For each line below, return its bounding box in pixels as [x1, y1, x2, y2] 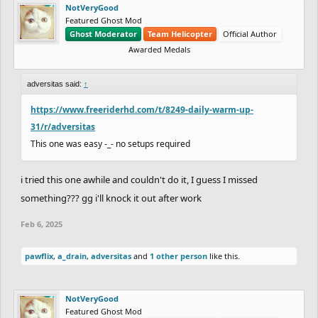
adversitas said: [27, 79, 84, 88]
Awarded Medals [128, 43, 190, 55]
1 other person [150, 250, 207, 261]
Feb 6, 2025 [21, 218, 62, 229]
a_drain [57, 250, 87, 261]
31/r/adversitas [31, 120, 95, 133]
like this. [207, 250, 240, 261]
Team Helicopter [148, 28, 212, 39]
